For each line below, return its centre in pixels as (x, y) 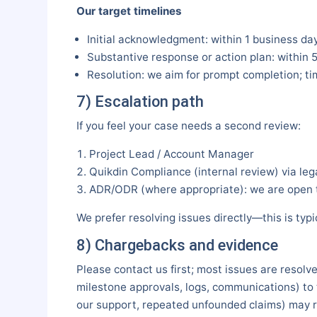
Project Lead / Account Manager (171, 154)
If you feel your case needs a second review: (188, 126)
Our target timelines (129, 11)
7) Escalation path (140, 102)
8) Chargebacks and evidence (177, 245)
